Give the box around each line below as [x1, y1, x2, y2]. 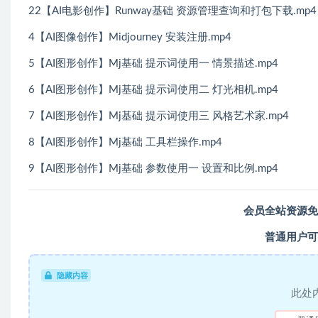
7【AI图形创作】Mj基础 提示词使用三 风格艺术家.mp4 [28, 111, 289, 121]
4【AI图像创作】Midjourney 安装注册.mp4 [28, 32, 231, 43]
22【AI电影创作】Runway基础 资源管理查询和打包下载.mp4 [28, 6, 317, 16]
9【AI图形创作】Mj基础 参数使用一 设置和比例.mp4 [28, 163, 278, 174]
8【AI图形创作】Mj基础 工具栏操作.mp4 [28, 137, 222, 148]
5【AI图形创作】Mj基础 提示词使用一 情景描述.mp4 [28, 58, 278, 69]
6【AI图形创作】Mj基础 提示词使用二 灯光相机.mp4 [28, 84, 278, 95]
